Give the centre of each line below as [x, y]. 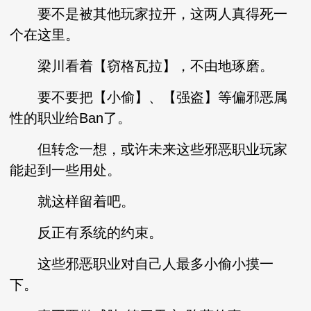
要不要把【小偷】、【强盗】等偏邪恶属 [149, 97]
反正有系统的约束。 [86, 233]
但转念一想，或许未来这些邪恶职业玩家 [149, 149]
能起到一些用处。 [66, 170]
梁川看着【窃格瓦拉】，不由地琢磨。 [142, 66]
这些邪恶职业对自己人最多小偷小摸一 [142, 264]
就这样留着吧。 [73, 201]
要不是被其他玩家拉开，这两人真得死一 [149, 14]
